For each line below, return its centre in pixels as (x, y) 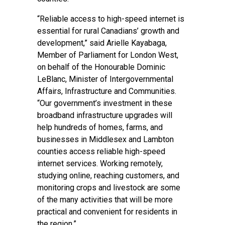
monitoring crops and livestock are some (109, 188)
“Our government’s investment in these (105, 103)
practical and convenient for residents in (107, 212)
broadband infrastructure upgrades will (105, 115)
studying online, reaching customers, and (108, 176)
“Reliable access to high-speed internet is (111, 19)
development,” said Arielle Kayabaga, (102, 43)
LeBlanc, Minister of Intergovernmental (105, 79)
